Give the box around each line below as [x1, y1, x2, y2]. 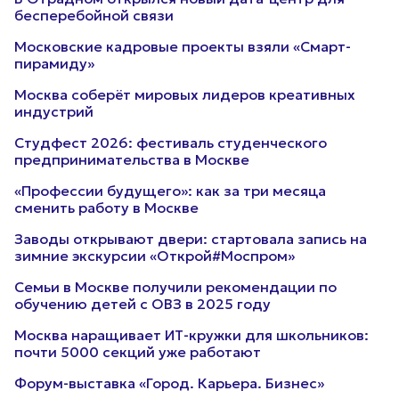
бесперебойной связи [14, 6, 174, 24]
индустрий [14, 102, 94, 120]
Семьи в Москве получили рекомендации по [14, 278, 337, 296]
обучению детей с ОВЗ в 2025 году [14, 295, 271, 313]
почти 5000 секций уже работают [14, 343, 261, 361]
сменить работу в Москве [14, 199, 199, 216]
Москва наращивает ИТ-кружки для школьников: [14, 326, 369, 344]
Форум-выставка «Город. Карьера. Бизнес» [14, 374, 324, 392]
